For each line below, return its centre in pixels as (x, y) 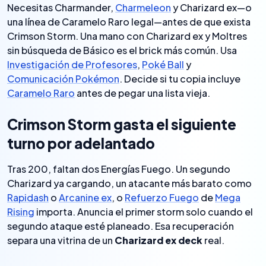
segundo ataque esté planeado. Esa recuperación (121, 226)
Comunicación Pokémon (63, 79)
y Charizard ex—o (211, 7)
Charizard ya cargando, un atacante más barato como (129, 183)
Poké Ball (163, 64)
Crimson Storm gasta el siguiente (122, 124)
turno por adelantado (81, 143)
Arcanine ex (85, 197)
